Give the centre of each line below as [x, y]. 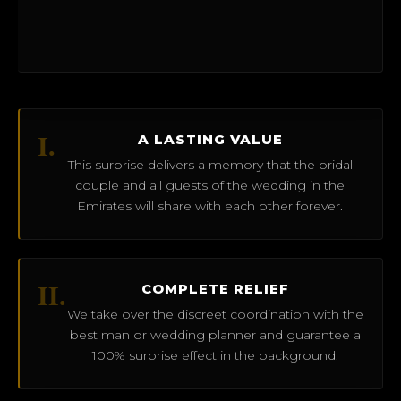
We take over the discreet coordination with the [215, 314]
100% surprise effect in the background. [215, 355]
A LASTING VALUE [210, 139]
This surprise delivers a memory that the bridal [210, 164]
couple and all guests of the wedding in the [210, 185]
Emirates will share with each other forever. [210, 205]
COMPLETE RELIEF [215, 288]
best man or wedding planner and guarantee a [215, 334]
